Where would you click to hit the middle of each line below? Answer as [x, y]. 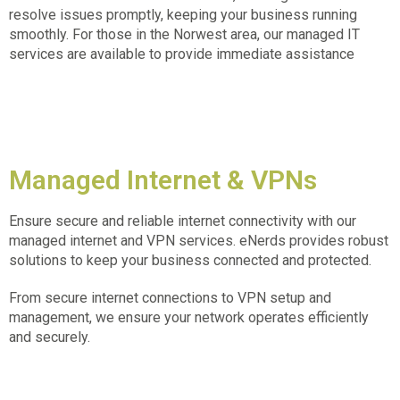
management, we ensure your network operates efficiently [189, 317]
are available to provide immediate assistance [209, 54]
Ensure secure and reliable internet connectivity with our [183, 221]
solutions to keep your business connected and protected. [192, 260]
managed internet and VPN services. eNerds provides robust [199, 240]
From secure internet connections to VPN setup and [170, 297]
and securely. [50, 337]
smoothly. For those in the [91, 34]
